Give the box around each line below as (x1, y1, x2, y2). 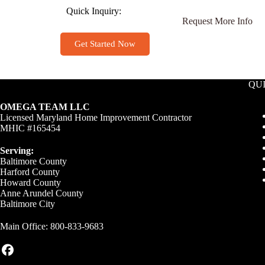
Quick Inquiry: (66, 6, 121, 17)
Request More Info (182, 16, 253, 27)
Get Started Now (75, 39, 135, 49)
